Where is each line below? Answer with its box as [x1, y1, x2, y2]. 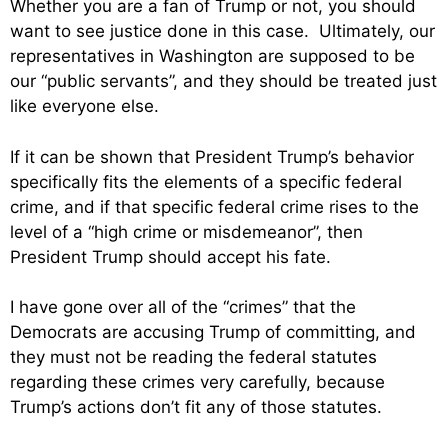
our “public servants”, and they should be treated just [10, 71, 437, 92]
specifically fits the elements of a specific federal [10, 171, 402, 192]
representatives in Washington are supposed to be [10, 46, 415, 67]
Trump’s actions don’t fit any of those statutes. [10, 397, 382, 418]
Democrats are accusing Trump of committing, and [10, 322, 416, 343]
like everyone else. [10, 96, 159, 117]
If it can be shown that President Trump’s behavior [10, 146, 414, 167]
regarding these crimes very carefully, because [10, 372, 385, 393]
